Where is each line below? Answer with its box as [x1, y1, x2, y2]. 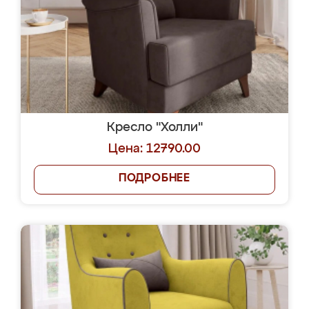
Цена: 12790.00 [108, 143, 201, 155]
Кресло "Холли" [106, 121, 203, 134]
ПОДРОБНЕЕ [118, 173, 191, 184]
